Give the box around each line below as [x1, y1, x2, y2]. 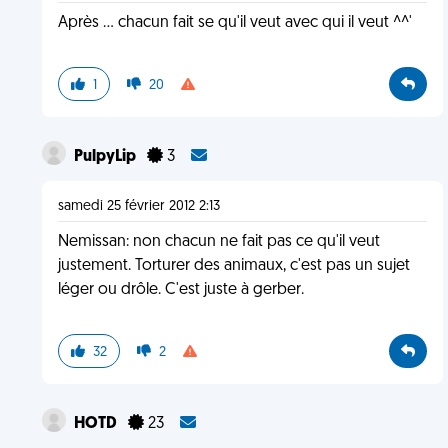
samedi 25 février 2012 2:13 [57, 199, 220, 214]
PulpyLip [73, 149, 139, 165]
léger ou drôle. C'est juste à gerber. [57, 282, 304, 298]
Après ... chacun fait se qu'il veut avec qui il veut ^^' [57, 15, 412, 31]
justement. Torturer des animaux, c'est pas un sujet [57, 258, 410, 274]
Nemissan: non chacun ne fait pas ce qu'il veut [57, 234, 380, 250]
